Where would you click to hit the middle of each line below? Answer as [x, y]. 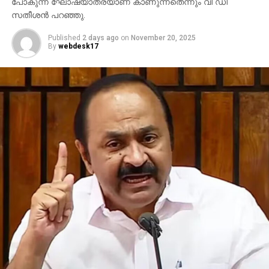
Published [64, 38]
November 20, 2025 [163, 38]
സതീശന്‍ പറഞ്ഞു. [48, 15]
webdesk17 [78, 46]
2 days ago [100, 38]
